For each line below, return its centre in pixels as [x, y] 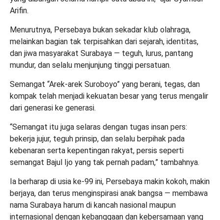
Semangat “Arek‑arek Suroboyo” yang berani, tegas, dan [105, 84]
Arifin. [19, 10]
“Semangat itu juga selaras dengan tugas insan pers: [98, 127]
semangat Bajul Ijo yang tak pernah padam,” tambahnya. [105, 162]
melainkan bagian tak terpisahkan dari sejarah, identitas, [104, 41]
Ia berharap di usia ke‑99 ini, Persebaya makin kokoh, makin [110, 181]
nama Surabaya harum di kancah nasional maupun [93, 205]
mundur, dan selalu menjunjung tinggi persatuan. [90, 65]
